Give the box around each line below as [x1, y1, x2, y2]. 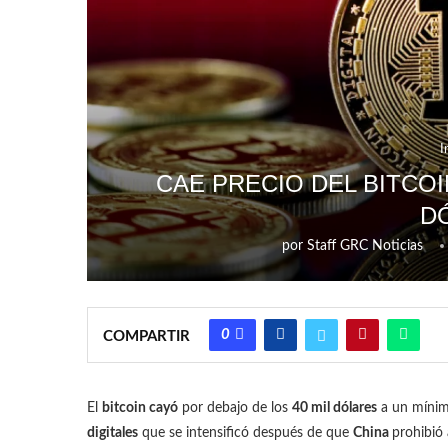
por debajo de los [178, 400, 292, 415]
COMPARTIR [103, 328, 190, 344]
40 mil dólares [292, 400, 377, 415]
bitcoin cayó [102, 400, 178, 415]
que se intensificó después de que [138, 425, 353, 440]
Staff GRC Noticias [306, 238, 423, 253]
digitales [87, 425, 138, 440]
